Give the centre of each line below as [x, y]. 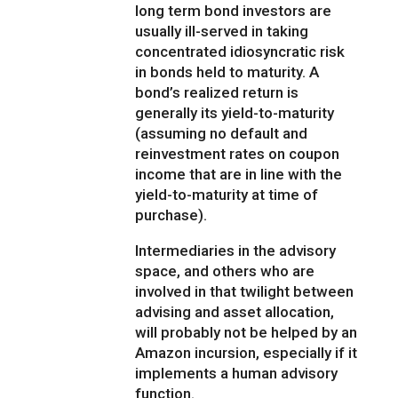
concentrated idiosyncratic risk [240, 52]
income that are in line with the [239, 175]
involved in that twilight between [245, 292]
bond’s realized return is [217, 93]
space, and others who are [225, 271]
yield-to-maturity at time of [227, 195]
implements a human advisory [237, 374]
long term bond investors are [234, 11]
